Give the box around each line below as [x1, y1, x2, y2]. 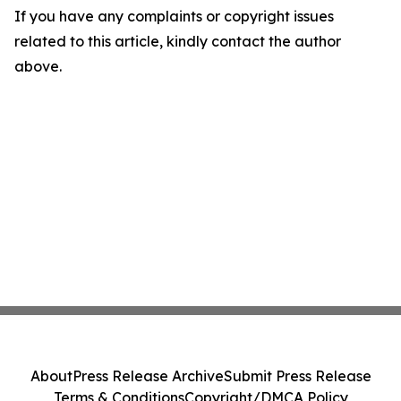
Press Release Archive [72, 367, 224, 385]
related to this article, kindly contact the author [14, 32, 341, 51]
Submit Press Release [223, 367, 371, 385]
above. [14, 57, 62, 76]
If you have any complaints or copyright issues [14, 7, 334, 26]
